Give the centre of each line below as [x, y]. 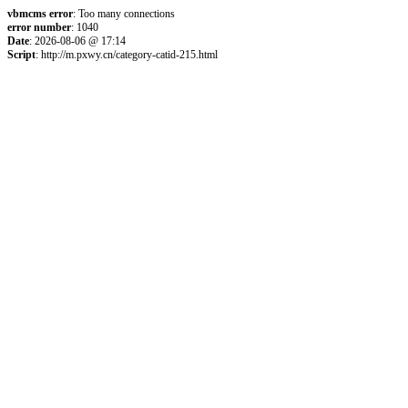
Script [21, 55]
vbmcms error [40, 14]
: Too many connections [124, 14]
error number [39, 27]
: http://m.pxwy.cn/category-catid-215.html [127, 55]
